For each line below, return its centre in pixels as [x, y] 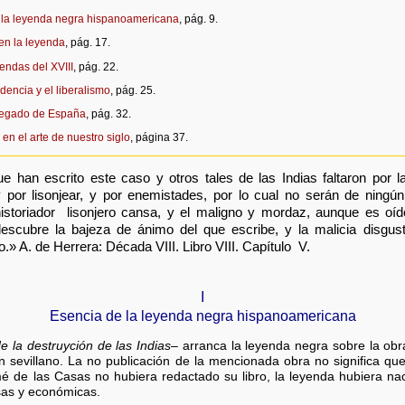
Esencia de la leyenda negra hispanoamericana [202, 316]
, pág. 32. [108, 114]
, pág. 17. [87, 43]
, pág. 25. [132, 90]
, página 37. [159, 138]
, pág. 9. [198, 19]
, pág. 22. [95, 66]
